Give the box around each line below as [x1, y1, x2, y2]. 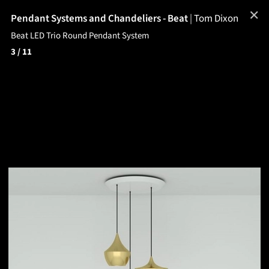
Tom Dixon [194, 11, 238, 26]
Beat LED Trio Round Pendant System [11, 29, 149, 42]
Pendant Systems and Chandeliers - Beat [11, 11, 190, 26]
